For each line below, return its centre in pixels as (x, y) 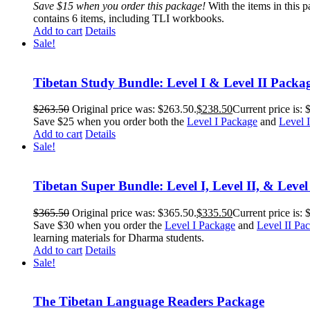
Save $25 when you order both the (110, 122)
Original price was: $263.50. (134, 109)
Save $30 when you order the (99, 225)
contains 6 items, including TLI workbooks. (129, 18)
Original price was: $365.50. (134, 212)
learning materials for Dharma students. (119, 237)
